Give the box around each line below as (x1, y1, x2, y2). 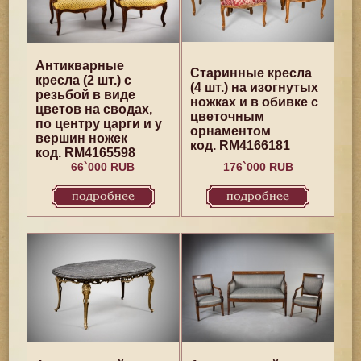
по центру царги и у (35, 117, 162, 131)
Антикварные (35, 59, 124, 73)
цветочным (190, 110, 265, 123)
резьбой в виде (35, 88, 135, 102)
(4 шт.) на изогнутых (190, 81, 319, 94)
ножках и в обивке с (190, 95, 319, 109)
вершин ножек (35, 131, 127, 145)
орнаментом (190, 124, 272, 138)
